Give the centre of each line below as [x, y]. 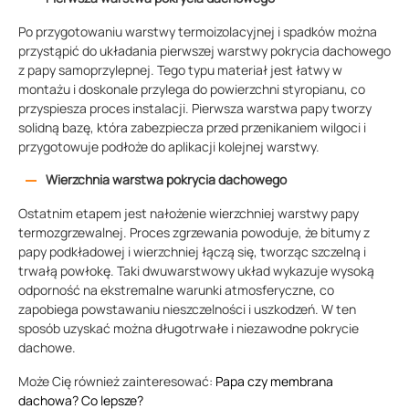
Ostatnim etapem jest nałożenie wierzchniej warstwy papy [189, 214]
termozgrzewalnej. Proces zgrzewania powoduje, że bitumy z [194, 233]
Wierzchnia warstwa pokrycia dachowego [166, 180]
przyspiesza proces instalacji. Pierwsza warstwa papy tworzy [195, 109]
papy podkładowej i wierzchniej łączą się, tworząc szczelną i [192, 252]
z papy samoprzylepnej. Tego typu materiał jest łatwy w [180, 70]
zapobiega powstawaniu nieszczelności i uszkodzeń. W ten [187, 309]
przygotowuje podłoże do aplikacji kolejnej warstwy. [169, 147]
